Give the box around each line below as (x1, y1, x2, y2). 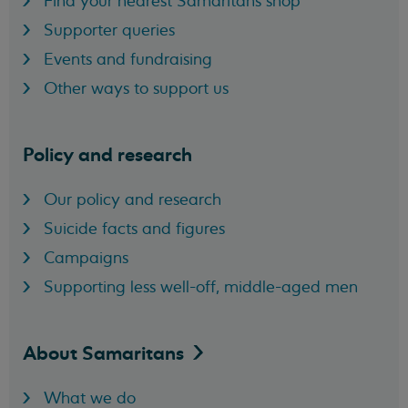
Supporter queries (44, 19, 176, 40)
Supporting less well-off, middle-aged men (44, 276, 359, 297)
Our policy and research (44, 189, 222, 209)
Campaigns (44, 247, 129, 268)
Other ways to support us (44, 77, 229, 98)
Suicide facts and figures (44, 218, 226, 239)
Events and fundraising (44, 48, 213, 69)
